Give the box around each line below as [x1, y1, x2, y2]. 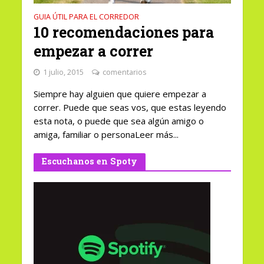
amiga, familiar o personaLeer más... [33, 128, 179, 141]
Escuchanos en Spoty [41, 156, 137, 167]
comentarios [102, 67, 146, 78]
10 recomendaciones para [33, 22, 214, 42]
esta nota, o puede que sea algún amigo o [33, 115, 204, 127]
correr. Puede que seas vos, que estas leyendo [33, 101, 226, 114]
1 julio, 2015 [42, 67, 84, 78]
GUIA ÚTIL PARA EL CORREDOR [33, 12, 139, 22]
